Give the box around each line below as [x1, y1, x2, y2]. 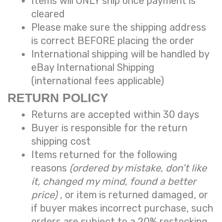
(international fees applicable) [31, 75, 164, 87]
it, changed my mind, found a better [31, 175, 196, 188]
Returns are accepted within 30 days [31, 109, 199, 121]
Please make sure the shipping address [31, 21, 206, 34]
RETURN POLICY [7, 91, 109, 105]
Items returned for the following [31, 149, 177, 161]
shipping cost [31, 135, 91, 148]
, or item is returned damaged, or [60, 189, 208, 201]
